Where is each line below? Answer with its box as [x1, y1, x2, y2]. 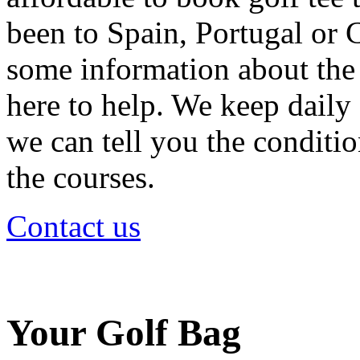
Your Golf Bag [6, 311, 241, 354]
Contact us [6, 209, 141, 244]
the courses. [6, 160, 155, 195]
